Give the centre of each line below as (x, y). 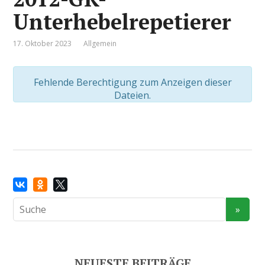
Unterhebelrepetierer (122, 22)
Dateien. (132, 95)
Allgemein (100, 43)
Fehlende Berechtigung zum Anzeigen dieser (132, 82)
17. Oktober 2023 (43, 43)
